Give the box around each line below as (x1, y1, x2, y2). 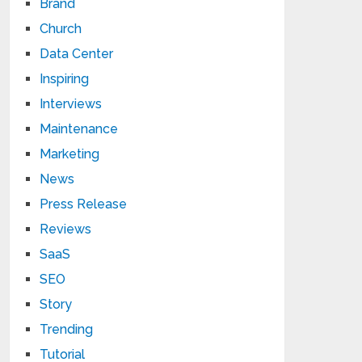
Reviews (40, 221, 92, 237)
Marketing (40, 146, 100, 162)
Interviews (40, 96, 103, 112)
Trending (40, 322, 94, 337)
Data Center (40, 46, 114, 61)
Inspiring (40, 71, 90, 86)
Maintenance (40, 121, 119, 137)
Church (40, 21, 82, 36)
